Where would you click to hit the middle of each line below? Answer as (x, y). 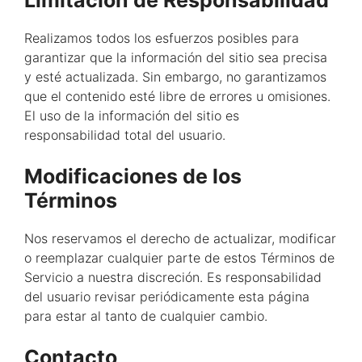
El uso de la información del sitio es (132, 115)
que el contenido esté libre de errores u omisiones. (177, 96)
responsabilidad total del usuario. (125, 135)
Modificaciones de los (133, 176)
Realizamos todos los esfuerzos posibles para (162, 38)
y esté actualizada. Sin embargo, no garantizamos (175, 76)
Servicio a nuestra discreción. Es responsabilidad (173, 277)
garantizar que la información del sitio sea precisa (176, 57)
